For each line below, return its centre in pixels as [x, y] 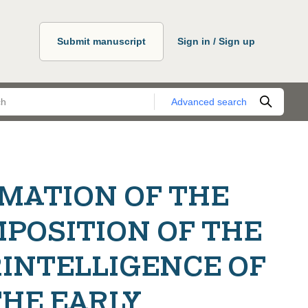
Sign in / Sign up [216, 41]
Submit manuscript [101, 41]
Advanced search [209, 101]
